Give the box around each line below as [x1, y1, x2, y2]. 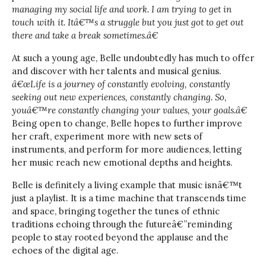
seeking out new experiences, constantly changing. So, [12, 91, 227, 103]
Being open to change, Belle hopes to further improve [12, 117, 242, 129]
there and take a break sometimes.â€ [12, 29, 158, 41]
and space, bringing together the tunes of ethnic [12, 205, 220, 217]
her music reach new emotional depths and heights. [12, 156, 233, 168]
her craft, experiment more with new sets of [12, 130, 202, 142]
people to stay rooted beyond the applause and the [12, 231, 229, 243]
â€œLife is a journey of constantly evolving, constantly [12, 78, 230, 90]
